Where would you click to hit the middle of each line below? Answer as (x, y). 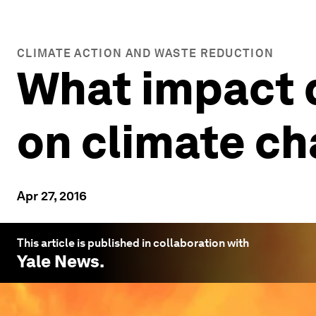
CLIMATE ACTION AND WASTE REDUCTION (146, 53)
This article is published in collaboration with (133, 243)
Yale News (58, 261)
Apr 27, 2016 (52, 196)
